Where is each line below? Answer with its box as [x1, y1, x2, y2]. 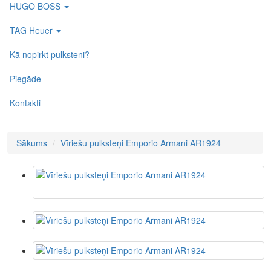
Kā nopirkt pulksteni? [10, 48, 90, 60]
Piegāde [10, 72, 41, 85]
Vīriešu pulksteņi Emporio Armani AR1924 [60, 137, 221, 149]
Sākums [16, 137, 47, 149]
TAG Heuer [10, 24, 55, 36]
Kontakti [10, 96, 41, 109]
